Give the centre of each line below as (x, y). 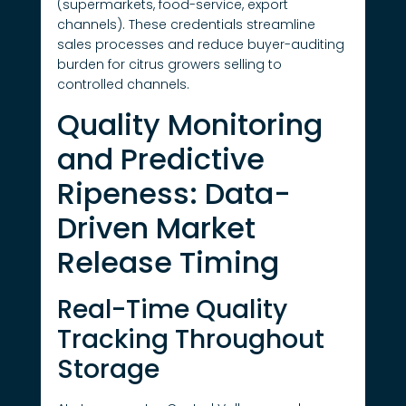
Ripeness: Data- (174, 193)
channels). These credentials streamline (186, 25)
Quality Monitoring (189, 124)
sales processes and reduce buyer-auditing (200, 45)
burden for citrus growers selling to (169, 65)
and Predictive (160, 159)
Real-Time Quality (172, 309)
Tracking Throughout (190, 339)
